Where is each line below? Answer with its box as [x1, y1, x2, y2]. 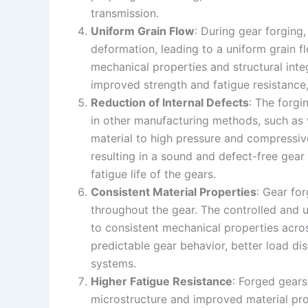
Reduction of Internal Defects [91, 95, 249, 109]
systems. [91, 256, 136, 270]
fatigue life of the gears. [91, 166, 216, 181]
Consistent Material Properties [91, 184, 256, 199]
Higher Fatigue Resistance [91, 274, 232, 288]
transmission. [91, 5, 159, 20]
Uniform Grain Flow [91, 23, 195, 38]
